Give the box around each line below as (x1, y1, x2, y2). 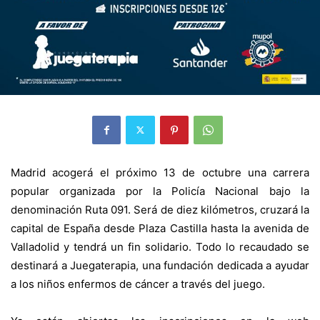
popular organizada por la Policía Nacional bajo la (11, 184, 309, 198)
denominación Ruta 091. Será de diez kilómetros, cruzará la (11, 202, 309, 216)
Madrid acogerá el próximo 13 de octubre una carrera (11, 165, 309, 179)
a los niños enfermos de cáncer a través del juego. (11, 276, 265, 291)
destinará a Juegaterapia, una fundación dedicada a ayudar (11, 258, 309, 272)
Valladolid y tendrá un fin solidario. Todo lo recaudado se (11, 239, 309, 254)
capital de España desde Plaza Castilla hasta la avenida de (11, 221, 309, 235)
